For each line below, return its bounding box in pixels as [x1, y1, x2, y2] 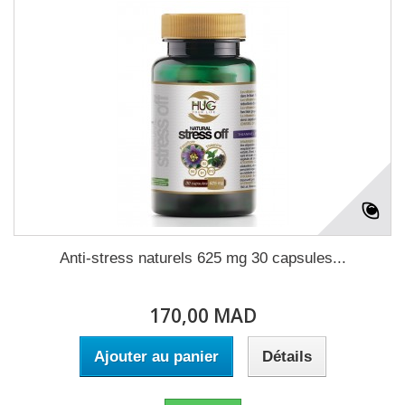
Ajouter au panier [93, 348, 219, 365]
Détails [261, 348, 312, 365]
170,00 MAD [148, 303, 257, 328]
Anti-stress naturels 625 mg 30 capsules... [59, 250, 346, 267]
